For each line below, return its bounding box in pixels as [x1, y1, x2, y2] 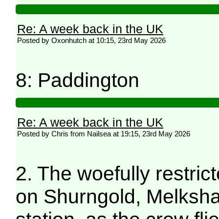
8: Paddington [16, 68, 140, 91]
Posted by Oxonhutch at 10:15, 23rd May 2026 [17, 36, 166, 44]
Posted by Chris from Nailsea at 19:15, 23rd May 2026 [17, 129, 191, 138]
